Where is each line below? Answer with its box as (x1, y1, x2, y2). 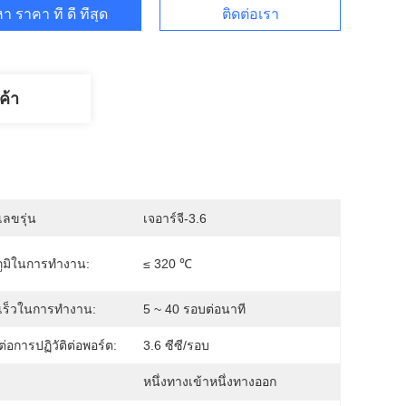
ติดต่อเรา (221, 6, 279, 22)
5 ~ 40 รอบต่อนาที (143, 302, 246, 316)
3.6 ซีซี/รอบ (143, 338, 209, 353)
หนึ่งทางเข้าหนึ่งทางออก (143, 374, 276, 389)
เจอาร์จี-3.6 (143, 211, 207, 226)
